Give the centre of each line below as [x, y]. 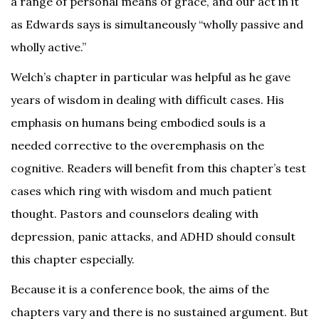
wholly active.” [48, 47]
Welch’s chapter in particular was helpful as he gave [151, 77]
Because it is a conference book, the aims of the [140, 289]
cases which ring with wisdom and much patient [141, 191]
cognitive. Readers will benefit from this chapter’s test [158, 168]
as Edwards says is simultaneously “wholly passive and [157, 25]
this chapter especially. [73, 260]
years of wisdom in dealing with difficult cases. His [147, 100]
